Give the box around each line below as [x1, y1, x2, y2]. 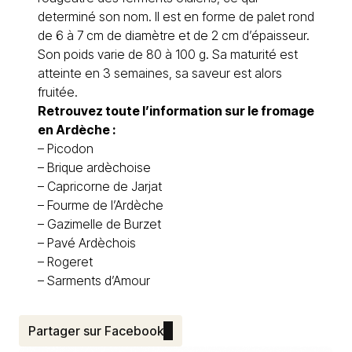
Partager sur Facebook [28, 323, 163, 339]
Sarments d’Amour [47, 273, 150, 288]
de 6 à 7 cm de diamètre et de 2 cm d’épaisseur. [38, 27, 310, 43]
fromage [261, 103, 314, 119]
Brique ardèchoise [47, 159, 151, 175]
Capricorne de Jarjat [47, 178, 162, 194]
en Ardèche [38, 122, 110, 137]
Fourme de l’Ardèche [47, 197, 163, 213]
